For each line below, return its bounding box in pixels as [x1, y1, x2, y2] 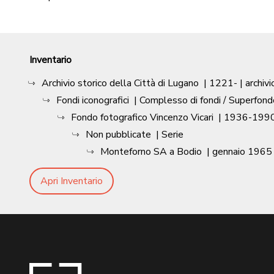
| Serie [156, 128, 183, 141]
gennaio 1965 [212, 145, 272, 158]
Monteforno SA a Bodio [100, 145, 202, 158]
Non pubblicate [86, 128, 151, 141]
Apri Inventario [40, 174, 103, 188]
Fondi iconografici [56, 94, 129, 107]
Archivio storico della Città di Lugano [42, 76, 199, 90]
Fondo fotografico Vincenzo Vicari [71, 111, 213, 124]
